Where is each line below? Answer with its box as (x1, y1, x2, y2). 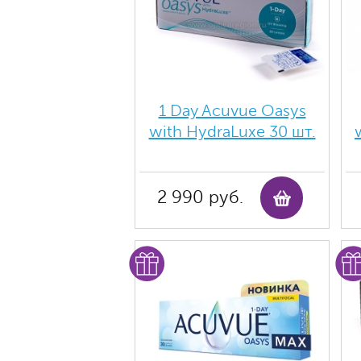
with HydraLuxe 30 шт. (148, 122, 316, 141)
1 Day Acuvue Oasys (158, 102, 306, 120)
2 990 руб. (156, 188, 243, 207)
